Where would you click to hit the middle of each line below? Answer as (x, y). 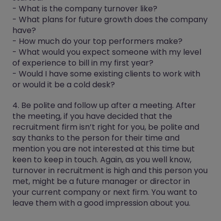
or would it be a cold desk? (64, 85)
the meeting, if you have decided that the (92, 116)
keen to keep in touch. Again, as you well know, (102, 160)
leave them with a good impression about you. (101, 203)
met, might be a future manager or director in (101, 182)
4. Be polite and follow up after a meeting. (93, 106)
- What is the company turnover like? (85, 9)
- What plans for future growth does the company (110, 20)
